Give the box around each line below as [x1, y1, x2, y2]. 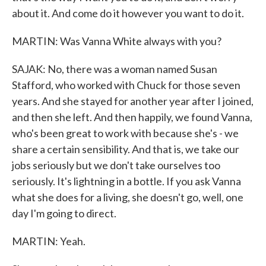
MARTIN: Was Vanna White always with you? [12, 34, 221, 47]
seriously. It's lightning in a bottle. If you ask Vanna [12, 175, 241, 188]
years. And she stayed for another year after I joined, [12, 94, 254, 107]
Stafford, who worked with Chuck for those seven [12, 78, 240, 91]
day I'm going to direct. [12, 207, 116, 220]
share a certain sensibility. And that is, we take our [12, 142, 239, 156]
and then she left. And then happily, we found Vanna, [12, 110, 252, 123]
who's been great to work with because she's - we [12, 126, 239, 140]
